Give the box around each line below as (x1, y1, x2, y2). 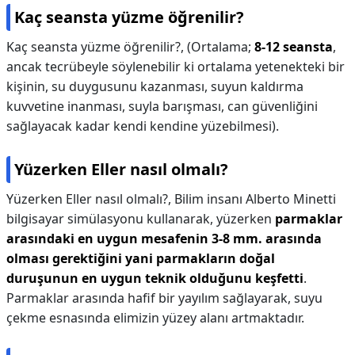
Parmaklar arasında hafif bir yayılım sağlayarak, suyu (6, 289, 323, 307)
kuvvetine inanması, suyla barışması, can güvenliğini (6, 97, 318, 115)
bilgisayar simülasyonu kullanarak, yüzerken (6, 210, 275, 227)
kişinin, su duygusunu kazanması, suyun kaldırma (6, 78, 303, 95)
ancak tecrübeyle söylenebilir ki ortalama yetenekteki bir (6, 58, 345, 75)
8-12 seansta (254, 38, 333, 55)
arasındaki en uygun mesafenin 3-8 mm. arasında (6, 230, 322, 247)
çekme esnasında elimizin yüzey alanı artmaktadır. (6, 309, 304, 326)
